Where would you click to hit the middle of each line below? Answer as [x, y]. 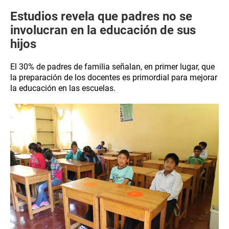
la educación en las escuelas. [63, 88]
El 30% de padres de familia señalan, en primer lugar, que [112, 67]
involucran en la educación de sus [103, 30]
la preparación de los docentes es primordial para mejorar [114, 77]
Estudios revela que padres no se [101, 16]
